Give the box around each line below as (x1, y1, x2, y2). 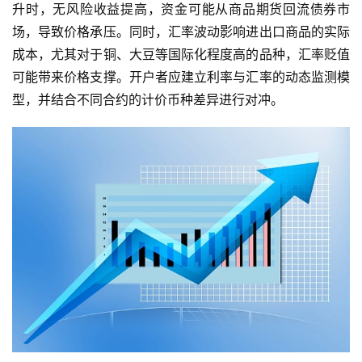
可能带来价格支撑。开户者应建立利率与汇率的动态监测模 (12, 69, 350, 86)
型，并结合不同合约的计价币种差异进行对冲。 (12, 91, 284, 108)
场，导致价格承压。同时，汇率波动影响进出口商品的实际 (12, 23, 350, 40)
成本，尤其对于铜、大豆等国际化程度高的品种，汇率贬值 (12, 46, 350, 63)
